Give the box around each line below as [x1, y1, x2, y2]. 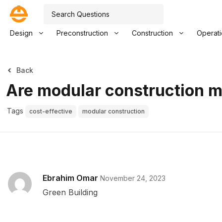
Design [10, 29, 33, 37]
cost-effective [29, 108, 72, 115]
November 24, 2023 [100, 174, 166, 182]
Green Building [43, 187, 98, 197]
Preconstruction [56, 29, 108, 37]
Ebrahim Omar [43, 173, 98, 183]
